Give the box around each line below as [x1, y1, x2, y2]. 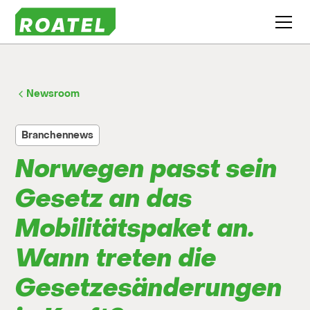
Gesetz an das [15, 183, 193, 215]
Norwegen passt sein [15, 153, 278, 185]
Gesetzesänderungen [15, 272, 283, 304]
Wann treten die [15, 242, 217, 275]
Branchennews [21, 129, 94, 142]
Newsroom [26, 87, 80, 100]
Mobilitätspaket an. [15, 212, 255, 245]
